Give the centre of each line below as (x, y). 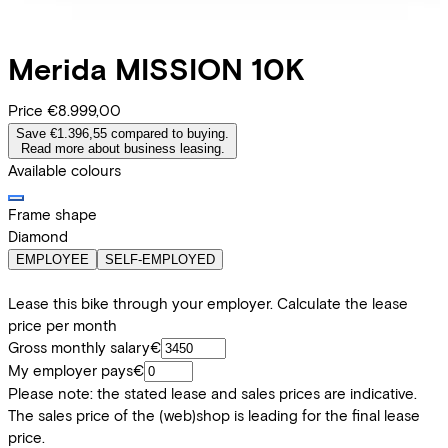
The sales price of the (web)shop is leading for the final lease (214, 415)
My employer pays (70, 370)
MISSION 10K (210, 68)
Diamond (38, 236)
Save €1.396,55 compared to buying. (122, 134)
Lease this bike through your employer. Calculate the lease (208, 303)
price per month (62, 325)
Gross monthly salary (79, 347)
